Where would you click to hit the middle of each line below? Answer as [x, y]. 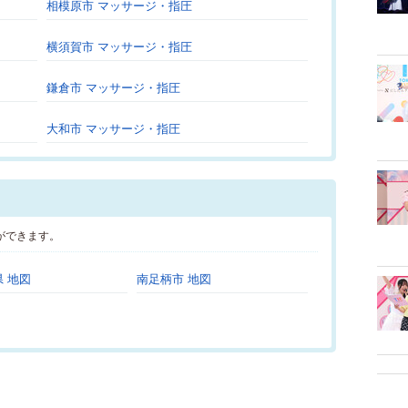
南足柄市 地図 [174, 279]
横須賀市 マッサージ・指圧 [119, 47]
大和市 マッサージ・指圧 [113, 129]
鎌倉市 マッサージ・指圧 [113, 88]
